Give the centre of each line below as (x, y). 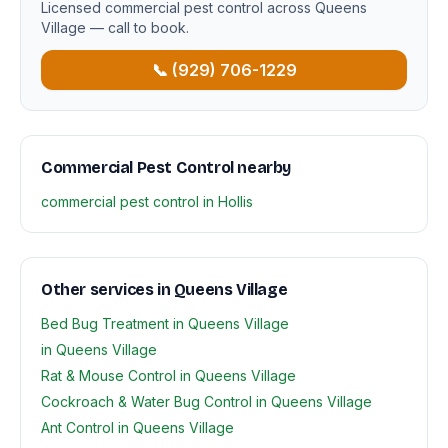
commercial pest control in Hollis (147, 201)
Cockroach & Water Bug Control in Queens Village (206, 401)
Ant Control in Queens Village (137, 427)
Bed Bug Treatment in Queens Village (165, 323)
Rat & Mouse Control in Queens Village (168, 375)
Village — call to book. (115, 27)
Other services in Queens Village (164, 289)
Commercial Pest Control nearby (166, 167)
